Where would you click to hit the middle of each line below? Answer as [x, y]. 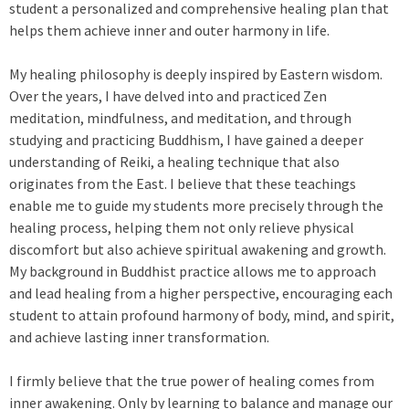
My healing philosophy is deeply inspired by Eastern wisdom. [196, 74]
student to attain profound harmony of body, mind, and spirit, [202, 315]
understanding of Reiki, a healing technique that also [174, 162]
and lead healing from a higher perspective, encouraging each [201, 293]
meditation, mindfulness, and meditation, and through [180, 118]
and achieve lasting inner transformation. [139, 337]
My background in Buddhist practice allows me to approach [193, 271]
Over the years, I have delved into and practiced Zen [168, 96]
